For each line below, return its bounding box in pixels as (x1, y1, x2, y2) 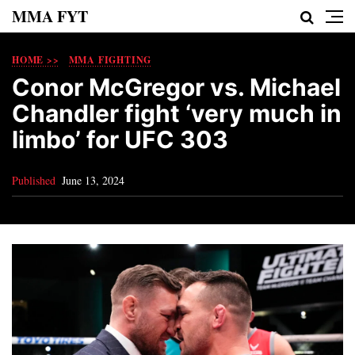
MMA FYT (12, 5, 88, 28)
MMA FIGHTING (68, 53, 152, 67)
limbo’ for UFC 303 (12, 125, 228, 154)
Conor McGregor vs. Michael (12, 73, 341, 101)
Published (12, 173, 55, 188)
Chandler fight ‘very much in (12, 99, 342, 128)
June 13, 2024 (62, 173, 124, 188)
